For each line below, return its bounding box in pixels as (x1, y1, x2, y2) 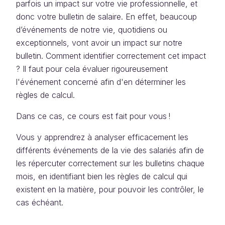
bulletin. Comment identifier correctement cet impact (16, 51, 206, 61)
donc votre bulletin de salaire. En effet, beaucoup (16, 12, 197, 22)
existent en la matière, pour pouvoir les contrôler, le (16, 184, 204, 194)
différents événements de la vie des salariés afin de (16, 145, 204, 155)
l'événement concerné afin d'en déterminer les (16, 77, 186, 87)
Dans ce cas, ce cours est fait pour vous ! (16, 111, 170, 121)
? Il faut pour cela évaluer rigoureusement (16, 64, 168, 74)
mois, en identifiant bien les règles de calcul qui (16, 171, 187, 181)
